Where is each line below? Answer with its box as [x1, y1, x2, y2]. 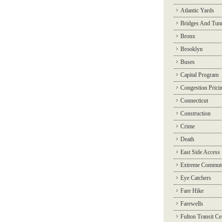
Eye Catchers [180, 174, 211, 181]
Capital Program [180, 71, 219, 78]
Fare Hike [180, 187, 204, 194]
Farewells [180, 200, 203, 207]
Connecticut [180, 97, 208, 104]
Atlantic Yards [180, 7, 214, 14]
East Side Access [180, 149, 220, 156]
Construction [180, 110, 211, 117]
